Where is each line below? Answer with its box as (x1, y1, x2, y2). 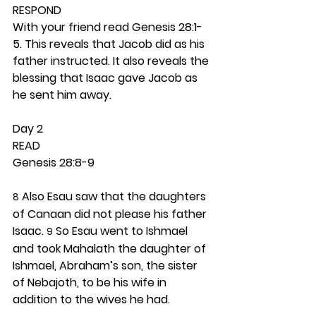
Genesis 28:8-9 (13, 154, 95, 171)
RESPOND (13, 2, 61, 18)
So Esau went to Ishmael (53, 223, 190, 239)
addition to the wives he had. (13, 291, 170, 308)
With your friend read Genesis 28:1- (13, 19, 202, 35)
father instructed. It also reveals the (13, 53, 212, 69)
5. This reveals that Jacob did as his (13, 36, 207, 52)
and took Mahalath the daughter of (13, 241, 209, 257)
